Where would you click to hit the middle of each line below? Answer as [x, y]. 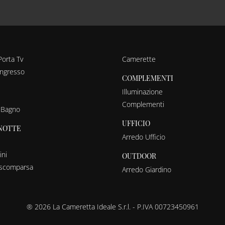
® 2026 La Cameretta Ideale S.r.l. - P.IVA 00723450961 [113, 206]
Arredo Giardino [147, 169]
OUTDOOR [139, 156]
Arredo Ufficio [144, 137]
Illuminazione [143, 91]
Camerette [139, 59]
